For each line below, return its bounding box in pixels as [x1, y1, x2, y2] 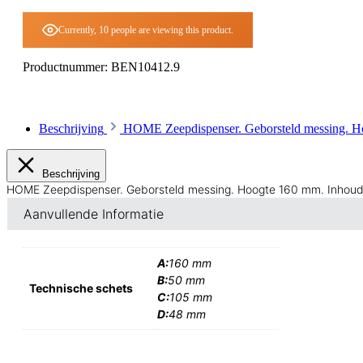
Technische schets [29, 281, 133, 296]
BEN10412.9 [111, 60, 180, 75]
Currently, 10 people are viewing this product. [58, 23, 233, 36]
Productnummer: [23, 60, 111, 75]
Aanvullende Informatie [23, 206, 164, 223]
